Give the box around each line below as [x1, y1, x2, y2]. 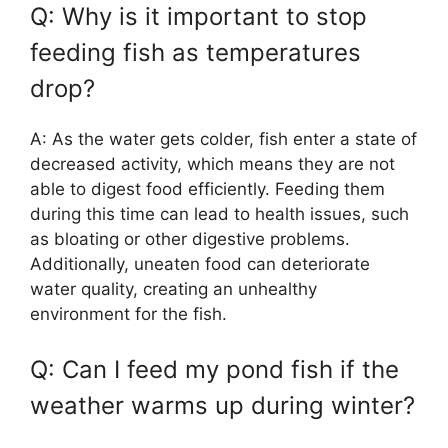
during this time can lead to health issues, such [30, 203, 409, 224]
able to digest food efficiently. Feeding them [30, 178, 385, 199]
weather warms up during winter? [30, 391, 415, 421]
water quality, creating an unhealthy [30, 278, 317, 299]
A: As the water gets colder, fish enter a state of [30, 128, 417, 149]
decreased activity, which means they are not [30, 153, 395, 174]
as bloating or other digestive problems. [30, 228, 350, 249]
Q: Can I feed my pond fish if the [30, 355, 399, 385]
